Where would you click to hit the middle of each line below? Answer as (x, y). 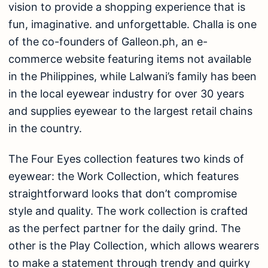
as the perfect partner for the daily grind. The (124, 229)
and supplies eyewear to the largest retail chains (130, 111)
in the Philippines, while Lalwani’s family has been (133, 76)
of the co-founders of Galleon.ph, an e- (108, 41)
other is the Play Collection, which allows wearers (134, 246)
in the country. (45, 128)
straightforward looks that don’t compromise (123, 194)
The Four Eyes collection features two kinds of (126, 159)
